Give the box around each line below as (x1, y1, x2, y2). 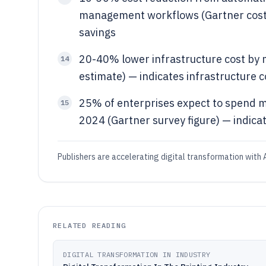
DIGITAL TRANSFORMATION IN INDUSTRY (63, 250, 211, 259)
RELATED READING (53, 221, 126, 230)
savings (79, 26, 116, 39)
